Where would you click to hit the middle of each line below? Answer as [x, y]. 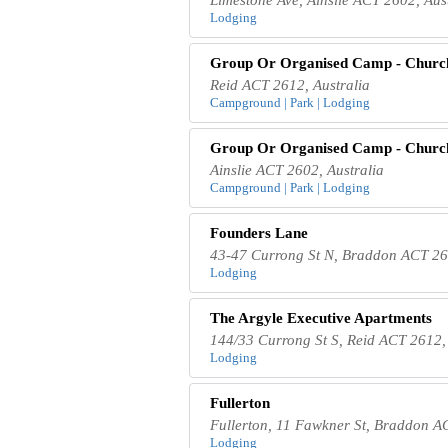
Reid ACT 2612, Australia [290, 84]
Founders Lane [259, 232]
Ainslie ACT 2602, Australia [297, 169]
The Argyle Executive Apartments [321, 317]
